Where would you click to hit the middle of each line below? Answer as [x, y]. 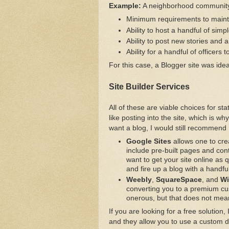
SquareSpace [179, 180]
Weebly [139, 180]
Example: [125, 6]
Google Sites [148, 141]
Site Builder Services [149, 87]
